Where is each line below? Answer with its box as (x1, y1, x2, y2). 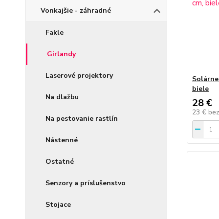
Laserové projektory (45, 70, 113, 80)
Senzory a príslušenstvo (45, 178, 126, 188)
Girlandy (47, 49, 76, 59)
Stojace (45, 199, 71, 209)
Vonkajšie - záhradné (41, 5, 111, 15)
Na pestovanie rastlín (45, 113, 118, 123)
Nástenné (45, 135, 78, 145)
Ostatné (45, 156, 74, 166)
